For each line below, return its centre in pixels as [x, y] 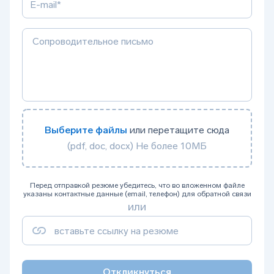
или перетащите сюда [178, 130]
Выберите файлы [86, 130]
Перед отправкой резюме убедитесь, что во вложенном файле [137, 185]
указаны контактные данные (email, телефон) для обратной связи [137, 194]
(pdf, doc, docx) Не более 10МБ [137, 146]
